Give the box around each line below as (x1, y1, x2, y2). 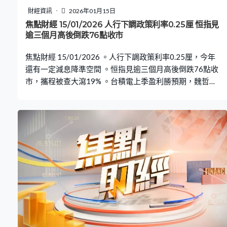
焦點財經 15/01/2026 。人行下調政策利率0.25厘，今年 (25, 52, 215, 61)
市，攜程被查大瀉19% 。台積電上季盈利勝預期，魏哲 (25, 76, 209, 86)
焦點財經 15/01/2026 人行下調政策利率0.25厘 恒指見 (25, 19, 219, 29)
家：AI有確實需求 (25, 88, 86, 98)
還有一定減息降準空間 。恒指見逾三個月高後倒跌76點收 (25, 64, 218, 73)
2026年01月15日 (68, 7, 116, 15)
